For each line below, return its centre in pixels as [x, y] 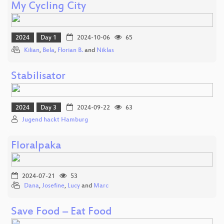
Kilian [32, 50]
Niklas [105, 50]
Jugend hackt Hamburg [55, 120]
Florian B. [70, 50]
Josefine [53, 186]
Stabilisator [38, 76]
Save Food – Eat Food [61, 212]
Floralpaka [36, 146]
